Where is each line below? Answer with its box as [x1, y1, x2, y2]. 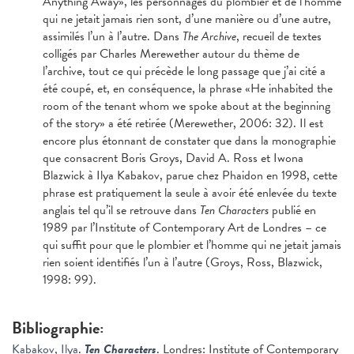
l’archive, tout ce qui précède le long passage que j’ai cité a [42, 62, 326, 81]
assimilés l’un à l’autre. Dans [42, 27, 183, 47]
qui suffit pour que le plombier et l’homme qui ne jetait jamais [42, 235, 341, 255]
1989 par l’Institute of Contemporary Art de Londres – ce [42, 218, 326, 238]
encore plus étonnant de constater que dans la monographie [42, 131, 336, 151]
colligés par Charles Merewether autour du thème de [42, 44, 299, 64]
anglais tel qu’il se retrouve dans [42, 201, 200, 220]
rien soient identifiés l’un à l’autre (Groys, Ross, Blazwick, [42, 253, 322, 273]
